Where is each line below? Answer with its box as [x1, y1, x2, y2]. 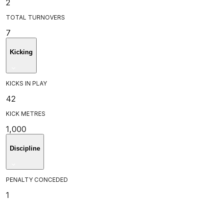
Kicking [10, 48, 33, 56]
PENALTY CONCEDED [6, 176, 68, 183]
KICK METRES [6, 109, 45, 117]
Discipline [10, 144, 40, 152]
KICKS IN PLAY [6, 79, 47, 87]
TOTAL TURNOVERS [6, 13, 65, 21]
